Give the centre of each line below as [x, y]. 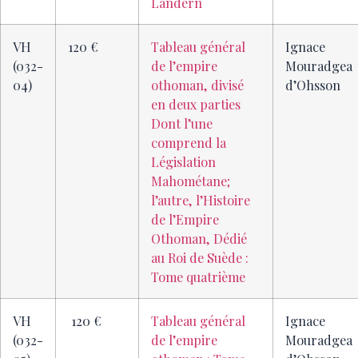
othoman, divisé [197, 85]
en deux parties [196, 104]
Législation [183, 162]
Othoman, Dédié [199, 239]
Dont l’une [182, 123]
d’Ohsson [313, 85]
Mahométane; [191, 181]
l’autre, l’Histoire [201, 200]
